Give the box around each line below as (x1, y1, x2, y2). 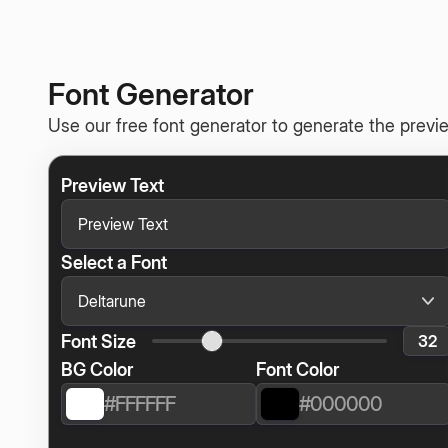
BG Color (61, 359, 133, 380)
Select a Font (61, 252, 167, 273)
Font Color (256, 359, 339, 380)
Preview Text (61, 175, 164, 196)
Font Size (61, 330, 136, 352)
